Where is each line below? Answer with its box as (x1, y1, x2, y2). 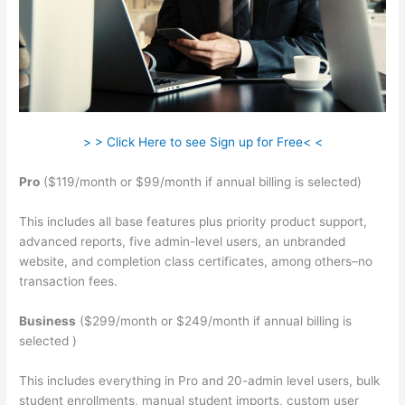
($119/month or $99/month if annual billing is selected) (40, 174, 363, 190)
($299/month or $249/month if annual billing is (76, 313, 353, 328)
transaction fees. (19, 273, 118, 288)
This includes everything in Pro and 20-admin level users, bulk (19, 372, 381, 388)
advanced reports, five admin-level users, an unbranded (19, 233, 346, 249)
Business (19, 313, 77, 328)
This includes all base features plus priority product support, (19, 213, 368, 229)
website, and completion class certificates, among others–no (19, 253, 373, 268)
